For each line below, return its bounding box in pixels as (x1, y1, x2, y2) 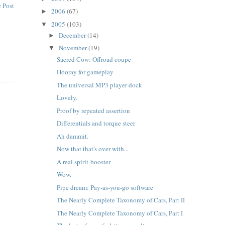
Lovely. (57, 93, 78, 102)
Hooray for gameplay (57, 67, 114, 77)
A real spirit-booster (57, 157, 111, 166)
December (59, 30, 88, 40)
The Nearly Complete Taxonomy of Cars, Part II (57, 195, 185, 205)
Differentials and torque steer (57, 119, 136, 128)
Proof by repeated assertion (57, 105, 131, 115)
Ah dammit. (57, 131, 89, 141)
